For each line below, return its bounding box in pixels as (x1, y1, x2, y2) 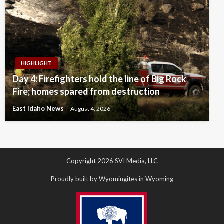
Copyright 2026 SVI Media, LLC (66, 157, 158, 165)
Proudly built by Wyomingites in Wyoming (50, 175, 173, 183)
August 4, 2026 (70, 104, 110, 112)
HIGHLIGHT (21, 60, 52, 67)
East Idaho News (12, 104, 65, 113)
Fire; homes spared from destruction (12, 86, 160, 97)
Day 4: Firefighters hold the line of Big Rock (12, 73, 186, 85)
